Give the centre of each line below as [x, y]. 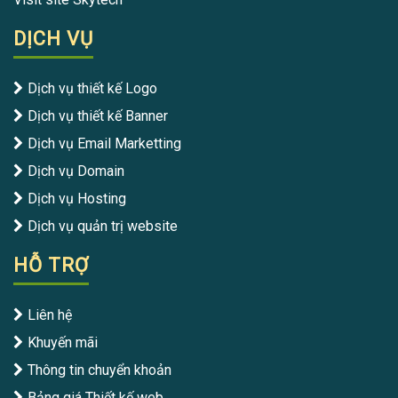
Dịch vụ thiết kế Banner [98, 116]
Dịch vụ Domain [76, 171]
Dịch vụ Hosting [77, 199]
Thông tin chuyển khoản [99, 370]
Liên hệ [50, 315]
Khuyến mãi [63, 342]
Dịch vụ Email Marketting [104, 143]
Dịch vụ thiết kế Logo [92, 88]
